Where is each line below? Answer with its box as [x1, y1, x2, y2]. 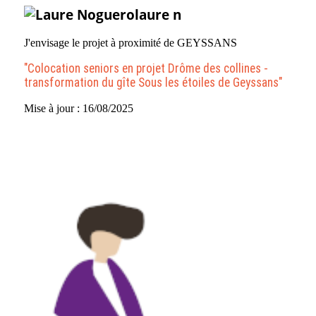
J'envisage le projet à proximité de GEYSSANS [24, 36, 237, 49]
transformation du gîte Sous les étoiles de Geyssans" [24, 75, 282, 90]
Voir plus [245, 106, 300, 122]
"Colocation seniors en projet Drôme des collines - [24, 61, 268, 76]
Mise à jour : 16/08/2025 [24, 102, 133, 114]
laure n [135, 5, 181, 23]
